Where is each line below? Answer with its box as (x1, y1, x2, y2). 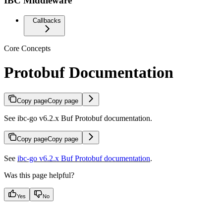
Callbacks (33, 16, 61, 24)
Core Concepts (4, 44, 51, 53)
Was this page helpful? (4, 170, 74, 179)
